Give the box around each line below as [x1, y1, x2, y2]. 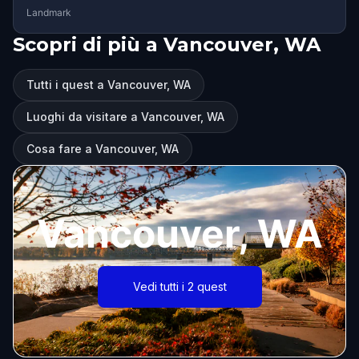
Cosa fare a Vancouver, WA [26, 142, 179, 155]
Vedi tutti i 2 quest [132, 280, 227, 293]
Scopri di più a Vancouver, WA [13, 33, 321, 56]
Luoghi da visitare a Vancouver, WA [26, 110, 224, 123]
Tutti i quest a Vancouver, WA [26, 78, 191, 91]
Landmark [26, 6, 71, 18]
